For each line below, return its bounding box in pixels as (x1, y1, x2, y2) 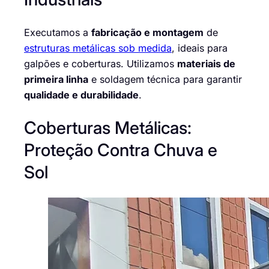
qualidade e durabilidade (24, 88, 139, 101)
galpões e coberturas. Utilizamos (24, 57, 177, 70)
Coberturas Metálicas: (24, 117, 192, 139)
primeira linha (24, 73, 88, 85)
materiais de (177, 57, 235, 70)
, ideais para (172, 41, 228, 54)
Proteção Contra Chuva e (24, 139, 217, 161)
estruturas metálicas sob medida (24, 41, 172, 54)
